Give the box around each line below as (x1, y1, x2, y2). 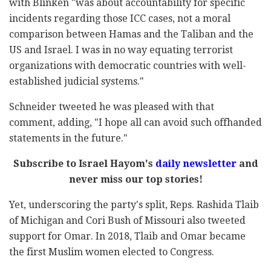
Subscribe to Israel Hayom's (13, 158, 153, 170)
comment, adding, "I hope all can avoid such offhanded (9, 117, 262, 129)
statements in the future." (9, 132, 128, 145)
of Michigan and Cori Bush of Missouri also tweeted (9, 215, 246, 227)
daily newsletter (155, 158, 237, 170)
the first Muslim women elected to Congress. (9, 246, 214, 258)
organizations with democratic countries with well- (9, 60, 246, 72)
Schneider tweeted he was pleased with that (9, 101, 214, 113)
